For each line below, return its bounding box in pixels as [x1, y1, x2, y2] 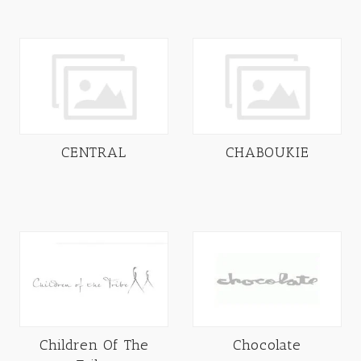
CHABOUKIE [225, 143, 309, 161]
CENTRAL [61, 143, 127, 161]
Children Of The [39, 336, 149, 355]
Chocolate [233, 336, 301, 355]
